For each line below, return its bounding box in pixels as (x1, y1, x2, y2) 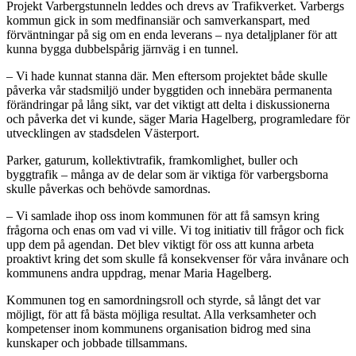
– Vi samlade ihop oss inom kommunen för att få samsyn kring (6, 209, 319, 222)
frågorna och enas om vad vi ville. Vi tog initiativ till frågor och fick (6, 223, 344, 237)
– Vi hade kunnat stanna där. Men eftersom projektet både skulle (6, 69, 327, 83)
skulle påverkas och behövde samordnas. (6, 182, 211, 195)
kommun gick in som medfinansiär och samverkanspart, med (6, 14, 310, 27)
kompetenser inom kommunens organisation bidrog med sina (6, 322, 311, 335)
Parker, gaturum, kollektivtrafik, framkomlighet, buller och (6, 153, 298, 167)
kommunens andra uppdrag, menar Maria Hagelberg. (6, 266, 272, 280)
